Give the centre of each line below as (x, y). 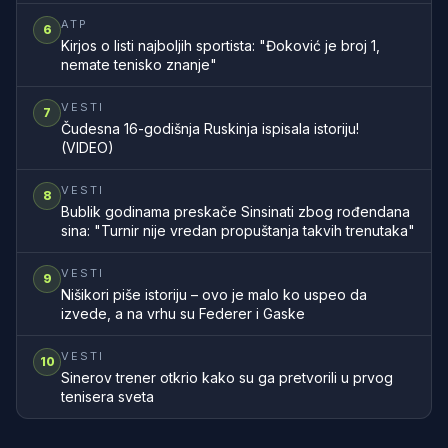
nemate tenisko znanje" (139, 64)
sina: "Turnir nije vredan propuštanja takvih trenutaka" (238, 230)
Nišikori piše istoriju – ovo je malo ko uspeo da (214, 294)
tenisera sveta (107, 396)
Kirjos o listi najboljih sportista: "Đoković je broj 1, (220, 45)
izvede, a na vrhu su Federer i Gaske (183, 313)
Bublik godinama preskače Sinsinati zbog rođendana (235, 211)
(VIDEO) (87, 147)
